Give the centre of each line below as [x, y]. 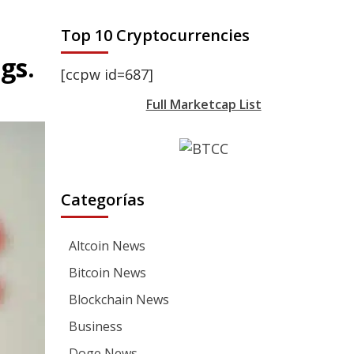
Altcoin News [107, 245]
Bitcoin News [108, 272]
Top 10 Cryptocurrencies [156, 35]
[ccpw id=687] [107, 74]
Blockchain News [119, 299]
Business [96, 326]
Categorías [103, 199]
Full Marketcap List [203, 104]
